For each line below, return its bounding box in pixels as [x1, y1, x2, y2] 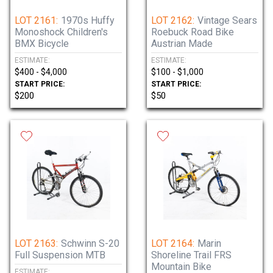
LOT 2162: [151, 15, 194, 26]
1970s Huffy [61, 15, 115, 26]
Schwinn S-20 [61, 238, 119, 249]
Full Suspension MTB [15, 249, 105, 261]
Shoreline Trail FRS [151, 249, 232, 261]
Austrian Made [151, 38, 213, 49]
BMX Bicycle [15, 38, 69, 49]
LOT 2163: [15, 238, 58, 249]
